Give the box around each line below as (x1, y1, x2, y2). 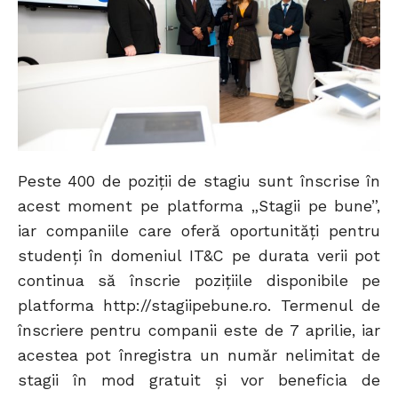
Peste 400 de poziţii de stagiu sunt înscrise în (17, 172, 381, 191)
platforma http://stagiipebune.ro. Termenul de (17, 297, 381, 315)
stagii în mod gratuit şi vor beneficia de (17, 371, 381, 390)
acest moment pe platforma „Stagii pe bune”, (17, 197, 381, 216)
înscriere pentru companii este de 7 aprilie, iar (17, 322, 381, 340)
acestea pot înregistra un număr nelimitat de (17, 346, 381, 365)
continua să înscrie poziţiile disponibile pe (17, 272, 381, 291)
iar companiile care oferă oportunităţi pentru (17, 222, 381, 241)
